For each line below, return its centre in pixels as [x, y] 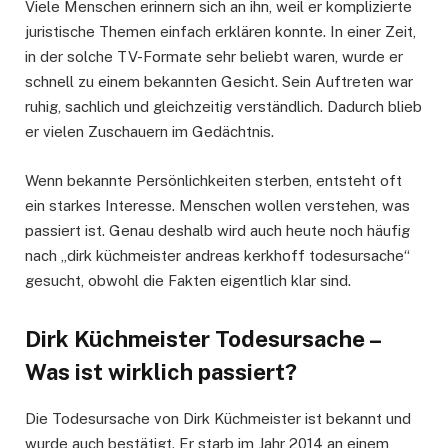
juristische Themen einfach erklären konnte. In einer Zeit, [220, 32]
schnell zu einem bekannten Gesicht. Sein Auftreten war [219, 82]
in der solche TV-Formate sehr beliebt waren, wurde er [214, 57]
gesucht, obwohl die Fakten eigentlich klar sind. [188, 280]
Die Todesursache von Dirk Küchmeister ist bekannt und [218, 418]
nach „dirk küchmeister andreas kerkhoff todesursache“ [217, 255]
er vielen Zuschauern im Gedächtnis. [149, 132]
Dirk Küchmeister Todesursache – [202, 338]
